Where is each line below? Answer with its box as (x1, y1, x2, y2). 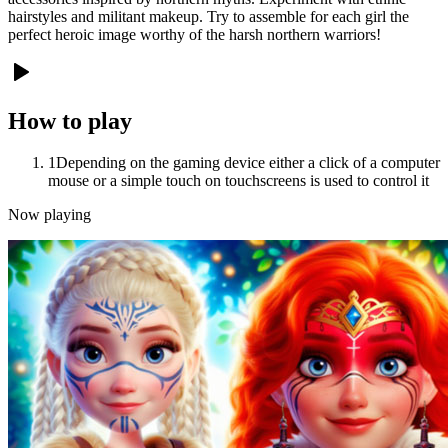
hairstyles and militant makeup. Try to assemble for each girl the (8, 7, 409, 25)
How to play (8, 107, 132, 134)
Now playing (8, 206, 91, 224)
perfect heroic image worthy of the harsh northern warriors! (8, 25, 381, 43)
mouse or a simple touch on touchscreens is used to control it (48, 172, 429, 190)
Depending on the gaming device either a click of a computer (56, 154, 440, 172)
